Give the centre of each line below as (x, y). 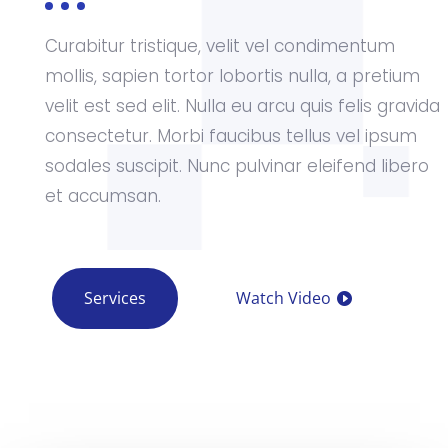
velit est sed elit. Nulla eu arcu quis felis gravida (242, 106)
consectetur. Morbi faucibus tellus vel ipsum (230, 136)
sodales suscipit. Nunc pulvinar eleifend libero (236, 166)
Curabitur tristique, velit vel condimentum (219, 46)
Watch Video (283, 298)
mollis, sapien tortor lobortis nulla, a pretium (232, 76)
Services (114, 298)
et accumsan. (102, 196)
